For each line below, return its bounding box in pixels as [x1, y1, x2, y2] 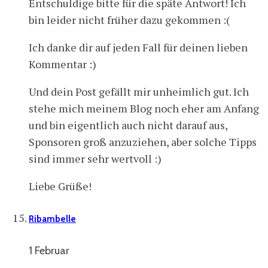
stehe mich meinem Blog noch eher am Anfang [29, 100, 259, 115]
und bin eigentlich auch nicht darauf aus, [29, 117, 227, 132]
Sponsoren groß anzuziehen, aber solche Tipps [29, 134, 257, 149]
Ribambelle [29, 213, 76, 224]
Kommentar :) [29, 56, 96, 71]
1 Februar [29, 243, 69, 257]
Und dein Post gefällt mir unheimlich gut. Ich [29, 84, 249, 99]
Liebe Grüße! [29, 178, 92, 193]
